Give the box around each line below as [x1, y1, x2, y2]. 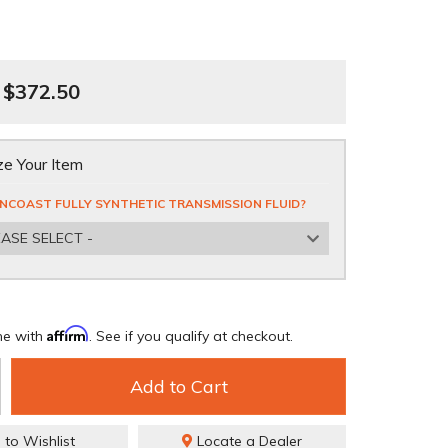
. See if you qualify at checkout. [89, 327, 293, 345]
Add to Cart [129, 375, 228, 398]
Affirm [47, 325, 89, 342]
